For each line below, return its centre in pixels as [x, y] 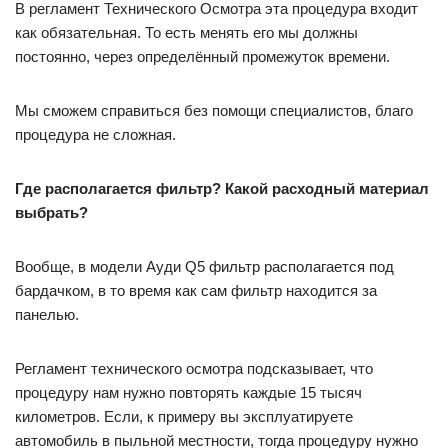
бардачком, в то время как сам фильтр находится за [196, 290]
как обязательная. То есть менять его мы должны [186, 32]
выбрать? [51, 212]
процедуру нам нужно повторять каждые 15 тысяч [188, 392]
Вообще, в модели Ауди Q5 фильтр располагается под [204, 266]
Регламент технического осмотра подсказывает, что [194, 368]
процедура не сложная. [95, 134]
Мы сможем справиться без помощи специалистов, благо [214, 110]
